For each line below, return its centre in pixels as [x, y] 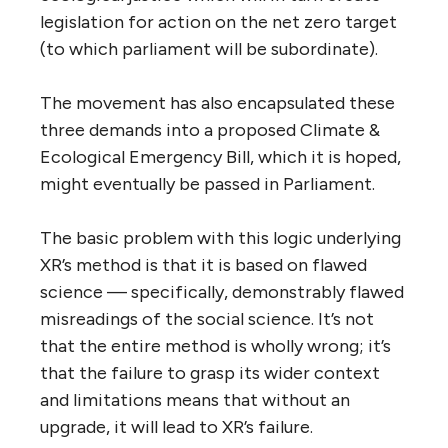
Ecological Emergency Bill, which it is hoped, [220, 157]
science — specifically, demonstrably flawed [222, 292]
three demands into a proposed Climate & [210, 130]
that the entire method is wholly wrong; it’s [215, 346]
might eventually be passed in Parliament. [207, 184]
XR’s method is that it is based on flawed [203, 265]
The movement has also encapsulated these [217, 103]
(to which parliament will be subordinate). [209, 49]
